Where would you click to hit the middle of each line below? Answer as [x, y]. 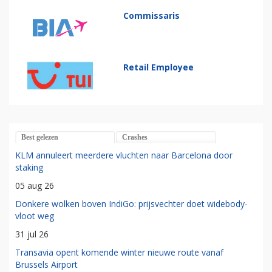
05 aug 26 [35, 185]
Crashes [135, 137]
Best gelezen [40, 137]
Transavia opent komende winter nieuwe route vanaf [119, 252]
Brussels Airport [46, 264]
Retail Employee [159, 67]
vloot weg [35, 216]
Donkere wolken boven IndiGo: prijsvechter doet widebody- [131, 203]
